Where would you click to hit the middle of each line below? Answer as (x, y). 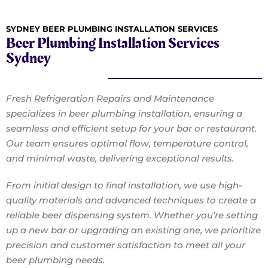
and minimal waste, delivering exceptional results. (120, 158)
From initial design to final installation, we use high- (124, 185)
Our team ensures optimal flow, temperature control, (127, 143)
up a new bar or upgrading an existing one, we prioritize (133, 230)
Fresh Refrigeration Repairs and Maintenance (110, 98)
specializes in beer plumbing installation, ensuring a (124, 113)
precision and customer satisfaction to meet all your (126, 245)
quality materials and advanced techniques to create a (131, 200)
